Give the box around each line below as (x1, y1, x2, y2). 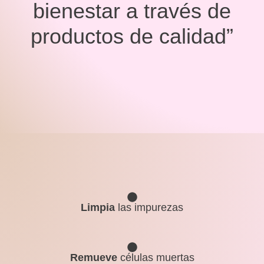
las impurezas (115, 201, 183, 213)
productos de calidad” (31, 24, 233, 48)
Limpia (81, 201, 115, 213)
